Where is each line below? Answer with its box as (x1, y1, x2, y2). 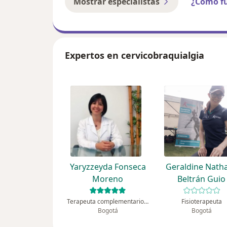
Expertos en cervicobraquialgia (65, 49, 204, 62)
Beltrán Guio (177, 173, 226, 185)
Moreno (92, 173, 124, 185)
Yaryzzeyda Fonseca (69, 161, 146, 173)
